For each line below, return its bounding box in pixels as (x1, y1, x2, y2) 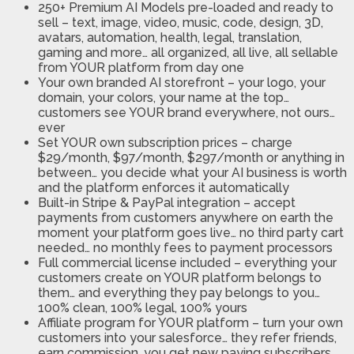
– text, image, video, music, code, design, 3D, (58, 15, 323, 31)
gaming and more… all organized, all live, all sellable (38, 45, 338, 61)
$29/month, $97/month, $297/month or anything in (38, 150, 345, 166)
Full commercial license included (38, 255, 231, 271)
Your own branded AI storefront (38, 75, 228, 91)
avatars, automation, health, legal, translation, (38, 30, 302, 46)
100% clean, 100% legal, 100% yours (38, 300, 247, 316)
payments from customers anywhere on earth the (38, 210, 333, 226)
